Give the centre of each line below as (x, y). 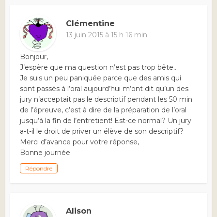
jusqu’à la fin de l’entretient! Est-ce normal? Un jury (106, 121)
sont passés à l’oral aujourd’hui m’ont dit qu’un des (104, 89)
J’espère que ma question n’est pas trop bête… (99, 68)
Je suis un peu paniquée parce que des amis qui (101, 78)
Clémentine (91, 24)
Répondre (39, 169)
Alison (79, 211)
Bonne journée (45, 153)
